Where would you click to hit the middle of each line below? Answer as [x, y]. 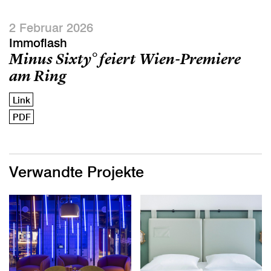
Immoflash [38, 43]
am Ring [38, 76]
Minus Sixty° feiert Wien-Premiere [125, 59]
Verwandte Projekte [77, 172]
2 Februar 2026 [51, 28]
